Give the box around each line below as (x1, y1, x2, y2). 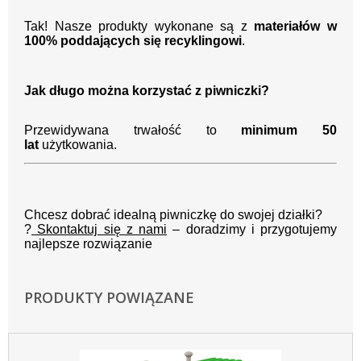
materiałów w (254, 19, 338, 34)
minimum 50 (241, 123, 337, 138)
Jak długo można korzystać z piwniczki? (24, 84, 269, 98)
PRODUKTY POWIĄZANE (24, 288, 194, 308)
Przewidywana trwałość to (24, 123, 242, 138)
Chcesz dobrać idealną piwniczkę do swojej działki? (24, 208, 322, 222)
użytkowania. (39, 138, 117, 152)
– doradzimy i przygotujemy (167, 222, 337, 237)
